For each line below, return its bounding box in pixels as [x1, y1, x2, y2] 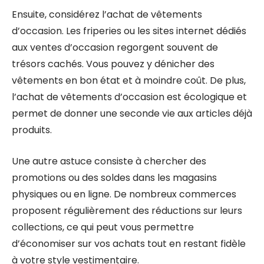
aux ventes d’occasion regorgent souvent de [12, 41, 218, 54]
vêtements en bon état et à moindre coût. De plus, [12, 74, 246, 87]
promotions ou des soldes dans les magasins [12, 171, 217, 184]
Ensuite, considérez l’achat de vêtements [12, 8, 202, 21]
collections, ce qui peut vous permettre [12, 220, 194, 234]
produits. [12, 123, 52, 137]
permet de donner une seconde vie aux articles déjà [12, 107, 252, 120]
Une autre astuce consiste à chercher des [12, 154, 206, 168]
